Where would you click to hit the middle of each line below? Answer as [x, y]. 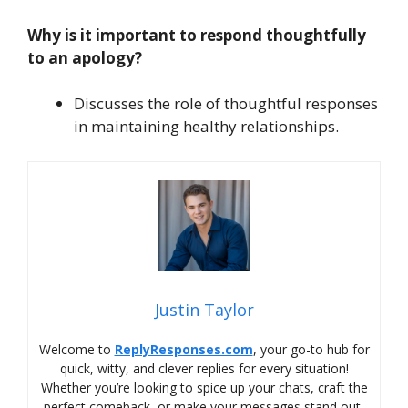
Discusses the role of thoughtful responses [226, 104]
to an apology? [85, 57]
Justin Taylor [204, 309]
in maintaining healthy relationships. [206, 127]
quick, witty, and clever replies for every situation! [204, 368]
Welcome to [76, 349]
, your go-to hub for [311, 349]
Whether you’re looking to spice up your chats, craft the [204, 387]
